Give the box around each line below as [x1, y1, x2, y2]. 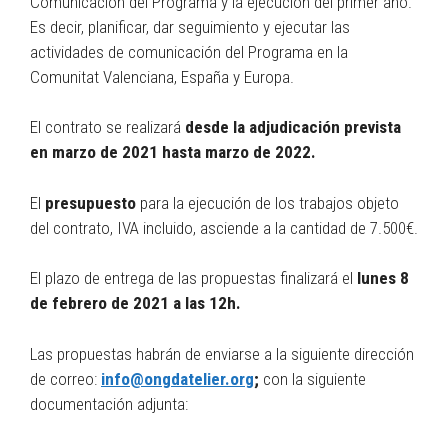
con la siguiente [259, 368, 366, 389]
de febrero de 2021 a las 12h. [30, 293, 241, 314]
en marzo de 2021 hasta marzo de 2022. [30, 142, 316, 163]
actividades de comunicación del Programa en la [30, 41, 348, 62]
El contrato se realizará [30, 117, 185, 138]
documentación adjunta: [30, 393, 188, 414]
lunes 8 [357, 268, 409, 289]
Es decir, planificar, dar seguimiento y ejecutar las [30, 16, 350, 37]
